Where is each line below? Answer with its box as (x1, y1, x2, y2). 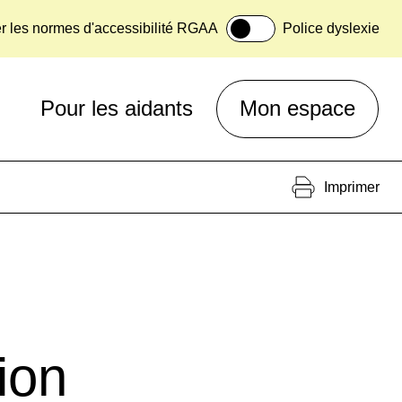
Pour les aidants (40, 96, 193, 121)
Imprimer (324, 179, 380, 195)
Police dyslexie (283, 21, 380, 37)
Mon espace (240, 96, 355, 121)
